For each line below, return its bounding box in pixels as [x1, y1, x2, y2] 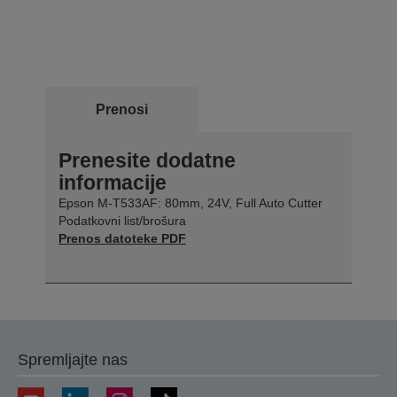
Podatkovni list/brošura [58, 213, 186, 228]
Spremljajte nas [18, 350, 128, 369]
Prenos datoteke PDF [58, 230, 186, 245]
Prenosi [96, 101, 148, 117]
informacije [58, 170, 167, 194]
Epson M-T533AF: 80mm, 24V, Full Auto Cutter [58, 195, 323, 210]
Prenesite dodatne [58, 148, 236, 172]
